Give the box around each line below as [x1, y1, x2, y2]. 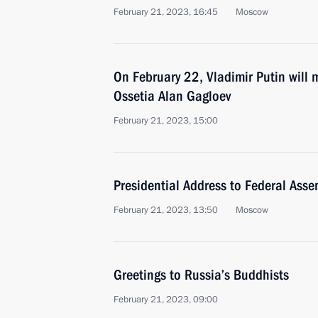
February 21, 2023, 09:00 [114, 293, 218, 306]
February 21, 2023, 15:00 [114, 114, 218, 127]
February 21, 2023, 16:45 [114, 6, 218, 18]
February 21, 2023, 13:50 [114, 204, 218, 216]
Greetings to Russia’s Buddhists [114, 266, 289, 283]
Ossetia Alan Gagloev [114, 87, 231, 104]
